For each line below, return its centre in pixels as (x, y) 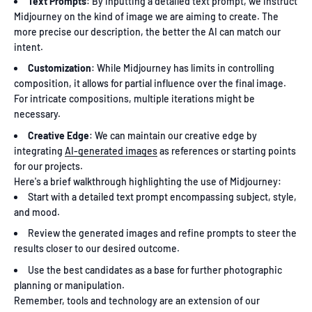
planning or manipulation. (69, 285)
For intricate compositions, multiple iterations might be (134, 99)
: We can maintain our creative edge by (173, 135)
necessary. (37, 114)
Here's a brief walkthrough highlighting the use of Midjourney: (148, 181)
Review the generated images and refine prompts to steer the (162, 233)
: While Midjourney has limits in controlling (183, 68)
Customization (60, 68)
